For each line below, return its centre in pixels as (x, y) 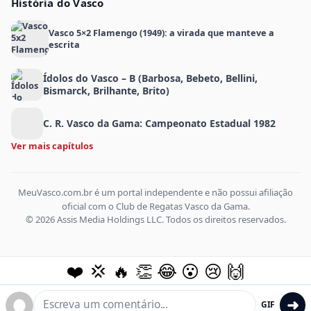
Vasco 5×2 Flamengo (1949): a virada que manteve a (161, 33)
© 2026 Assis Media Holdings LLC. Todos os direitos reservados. (155, 219)
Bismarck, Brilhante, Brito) (106, 91)
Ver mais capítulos (52, 146)
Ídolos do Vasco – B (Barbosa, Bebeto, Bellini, (150, 78)
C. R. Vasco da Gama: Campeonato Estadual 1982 (159, 123)
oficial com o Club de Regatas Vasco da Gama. (155, 206)
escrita (64, 44)
